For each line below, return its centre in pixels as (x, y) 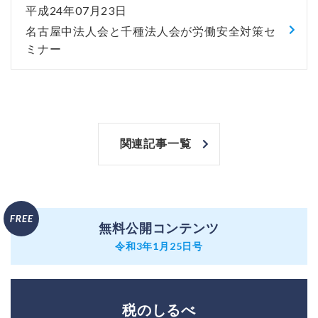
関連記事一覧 (155, 143)
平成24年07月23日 (76, 10)
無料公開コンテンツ (159, 228)
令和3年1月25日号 (159, 246)
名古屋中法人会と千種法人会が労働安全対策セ (151, 31)
